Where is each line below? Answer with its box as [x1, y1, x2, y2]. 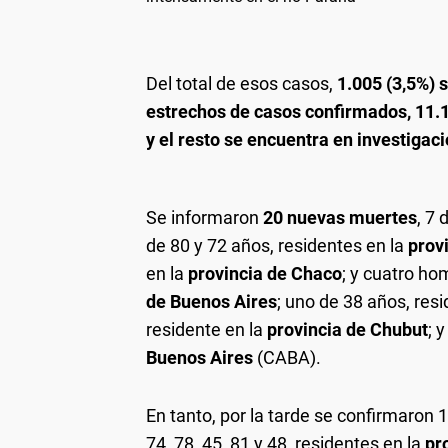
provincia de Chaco [188, 263, 342, 284]
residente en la [146, 319, 267, 340]
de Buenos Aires [146, 291, 277, 312]
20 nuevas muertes [259, 207, 417, 228]
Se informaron [146, 207, 259, 228]
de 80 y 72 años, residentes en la [146, 235, 408, 256]
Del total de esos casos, [146, 73, 337, 94]
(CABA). [257, 347, 321, 368]
